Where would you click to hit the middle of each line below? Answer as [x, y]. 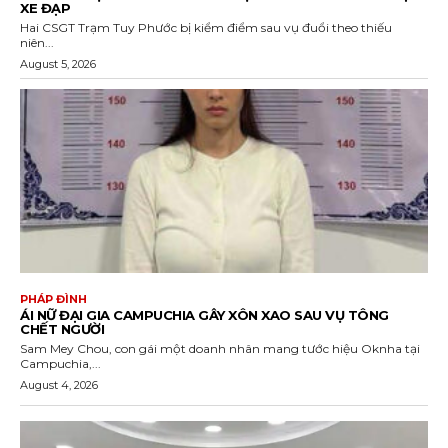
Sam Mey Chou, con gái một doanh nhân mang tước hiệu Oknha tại [220, 348]
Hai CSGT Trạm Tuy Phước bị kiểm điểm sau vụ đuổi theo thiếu [206, 28]
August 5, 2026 [58, 64]
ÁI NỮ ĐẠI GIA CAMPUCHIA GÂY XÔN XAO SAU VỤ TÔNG [204, 314]
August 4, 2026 [59, 384]
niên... [37, 43]
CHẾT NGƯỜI [62, 328]
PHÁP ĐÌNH [53, 298]
